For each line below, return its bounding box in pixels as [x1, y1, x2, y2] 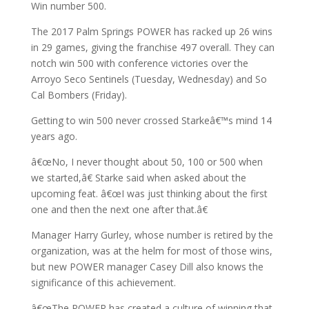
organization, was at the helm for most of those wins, [30, 243, 272, 257]
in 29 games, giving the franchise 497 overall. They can [30, 40, 275, 54]
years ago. [30, 129, 77, 143]
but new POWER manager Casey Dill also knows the [30, 259, 263, 273]
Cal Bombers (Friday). [30, 88, 127, 101]
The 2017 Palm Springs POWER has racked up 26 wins [30, 24, 272, 38]
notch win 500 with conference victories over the [30, 56, 248, 70]
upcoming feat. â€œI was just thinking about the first [30, 186, 268, 200]
